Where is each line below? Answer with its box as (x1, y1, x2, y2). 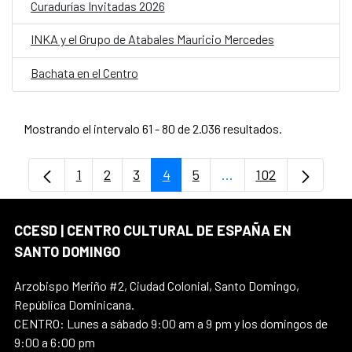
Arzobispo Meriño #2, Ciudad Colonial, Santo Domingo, (14, 277, 299, 293)
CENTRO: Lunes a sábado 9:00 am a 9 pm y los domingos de (14, 315, 328, 331)
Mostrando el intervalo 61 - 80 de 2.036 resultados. (23, 120, 282, 136)
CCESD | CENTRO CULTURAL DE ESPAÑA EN (14, 221, 291, 239)
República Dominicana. (14, 296, 134, 312)
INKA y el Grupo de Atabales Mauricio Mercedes (30, 31, 274, 47)
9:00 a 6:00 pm (14, 334, 95, 350)
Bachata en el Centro (30, 65, 138, 81)
